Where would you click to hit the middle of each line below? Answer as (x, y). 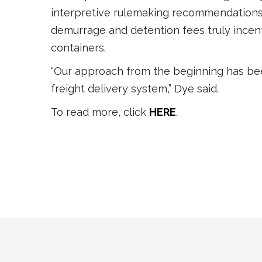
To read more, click (100, 112)
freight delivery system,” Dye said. (135, 88)
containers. (78, 47)
